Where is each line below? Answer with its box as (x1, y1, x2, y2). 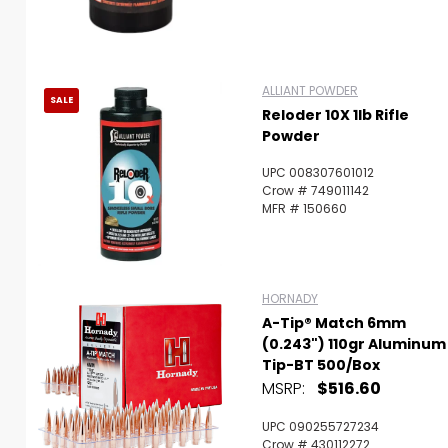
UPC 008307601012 (262, 163, 374, 181)
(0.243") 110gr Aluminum (262, 333, 446, 354)
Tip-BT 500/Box (262, 354, 380, 375)
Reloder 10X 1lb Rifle (262, 104, 409, 125)
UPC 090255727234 (262, 417, 379, 435)
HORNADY (262, 289, 318, 307)
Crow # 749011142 (262, 181, 369, 199)
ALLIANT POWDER (262, 81, 358, 99)
